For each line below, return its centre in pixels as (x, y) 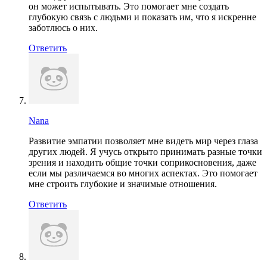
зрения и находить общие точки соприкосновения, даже (142, 162)
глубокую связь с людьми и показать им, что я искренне (142, 17)
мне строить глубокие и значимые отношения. (123, 184)
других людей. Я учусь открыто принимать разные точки (145, 151)
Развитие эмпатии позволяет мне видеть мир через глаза (143, 141)
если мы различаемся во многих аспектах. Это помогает (143, 173)
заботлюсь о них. (63, 27)
